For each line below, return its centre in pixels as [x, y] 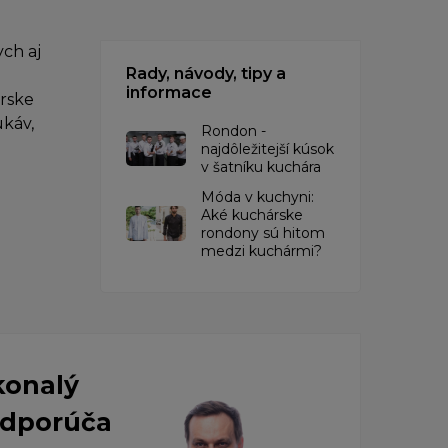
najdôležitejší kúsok [267, 148]
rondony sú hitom [263, 232]
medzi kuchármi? [261, 250]
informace [169, 92]
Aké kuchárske [252, 214]
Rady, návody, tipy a [206, 73]
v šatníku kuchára [261, 166]
